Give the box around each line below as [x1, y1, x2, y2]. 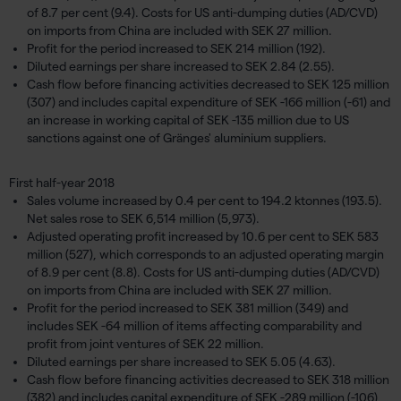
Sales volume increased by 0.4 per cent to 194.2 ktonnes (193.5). [27, 193, 382, 208]
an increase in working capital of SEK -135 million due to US [27, 113, 349, 127]
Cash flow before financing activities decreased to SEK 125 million [27, 77, 389, 91]
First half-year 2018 [9, 175, 115, 190]
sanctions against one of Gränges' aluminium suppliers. [27, 131, 327, 145]
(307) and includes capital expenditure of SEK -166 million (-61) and [27, 95, 390, 109]
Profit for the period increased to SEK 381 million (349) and [27, 301, 348, 315]
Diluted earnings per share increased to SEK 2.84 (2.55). [27, 59, 335, 73]
